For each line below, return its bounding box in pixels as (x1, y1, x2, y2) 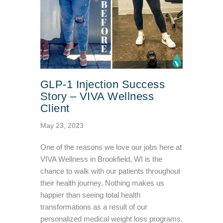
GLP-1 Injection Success (40, 78, 165, 91)
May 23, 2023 (40, 121, 84, 129)
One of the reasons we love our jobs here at (40, 143, 182, 151)
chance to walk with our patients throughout (40, 167, 180, 175)
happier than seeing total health (40, 191, 140, 199)
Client (40, 102, 70, 114)
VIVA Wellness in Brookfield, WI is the (40, 155, 162, 163)
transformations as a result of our (40, 203, 147, 211)
